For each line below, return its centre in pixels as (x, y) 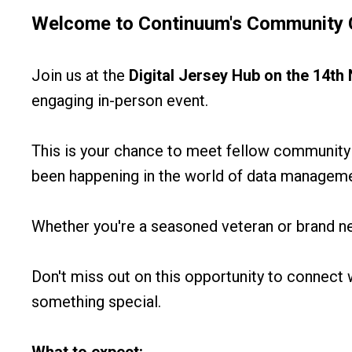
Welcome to (85, 23)
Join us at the (80, 75)
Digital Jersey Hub (194, 75)
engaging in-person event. (120, 100)
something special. (96, 301)
